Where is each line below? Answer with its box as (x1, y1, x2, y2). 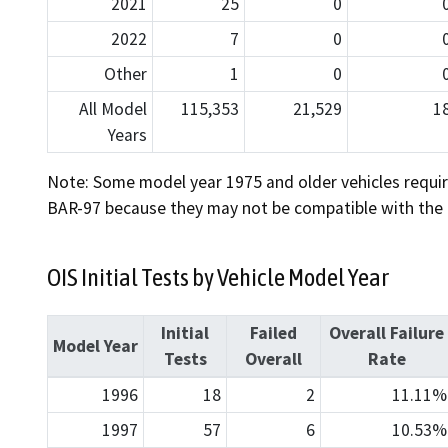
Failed (250, 321, 297, 344)
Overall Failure (329, 321, 444, 344)
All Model (79, 98, 148, 121)
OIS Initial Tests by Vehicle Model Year (47, 263, 389, 292)
